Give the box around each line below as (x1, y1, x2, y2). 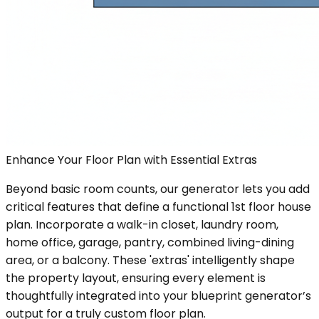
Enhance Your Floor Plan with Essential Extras (6, 151, 257, 168)
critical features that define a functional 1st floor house (6, 198, 311, 215)
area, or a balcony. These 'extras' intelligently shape (6, 251, 295, 268)
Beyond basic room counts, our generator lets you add (6, 180, 310, 197)
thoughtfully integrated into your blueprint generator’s (6, 287, 311, 304)
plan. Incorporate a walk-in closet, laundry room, (6, 216, 278, 233)
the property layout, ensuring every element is (6, 269, 266, 286)
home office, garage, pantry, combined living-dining (6, 234, 294, 251)
